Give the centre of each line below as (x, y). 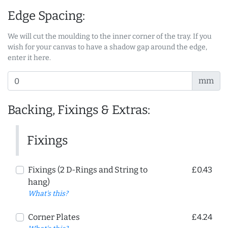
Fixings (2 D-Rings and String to (88, 170)
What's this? (48, 194)
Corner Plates (54, 217)
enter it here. (29, 58)
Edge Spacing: (46, 16)
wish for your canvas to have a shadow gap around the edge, (107, 47)
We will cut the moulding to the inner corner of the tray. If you (110, 37)
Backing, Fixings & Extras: (79, 110)
